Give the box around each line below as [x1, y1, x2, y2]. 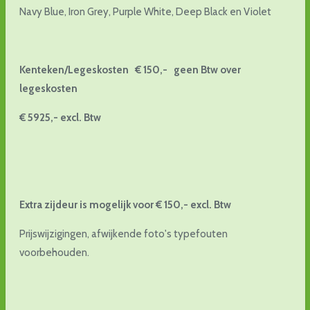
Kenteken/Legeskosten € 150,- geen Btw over [19, 63, 241, 76]
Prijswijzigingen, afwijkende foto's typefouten [19, 227, 228, 240]
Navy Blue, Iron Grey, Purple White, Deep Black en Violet [19, 5, 271, 18]
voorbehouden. [19, 246, 89, 259]
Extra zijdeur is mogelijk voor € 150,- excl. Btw [19, 198, 231, 211]
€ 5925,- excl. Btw [19, 111, 113, 124]
